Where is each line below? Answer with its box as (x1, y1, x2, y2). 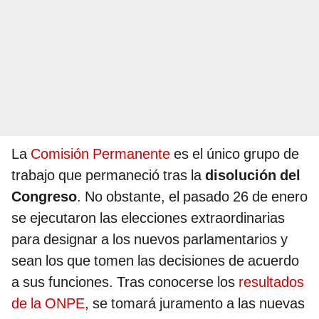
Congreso (11, 188, 77, 206)
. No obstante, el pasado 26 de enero (77, 188, 308, 206)
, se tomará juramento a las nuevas (85, 295, 305, 313)
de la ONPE (11, 295, 85, 313)
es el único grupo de (170, 145, 299, 163)
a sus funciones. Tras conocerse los (11, 273, 239, 291)
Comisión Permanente (31, 145, 170, 163)
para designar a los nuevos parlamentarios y (11, 231, 288, 249)
